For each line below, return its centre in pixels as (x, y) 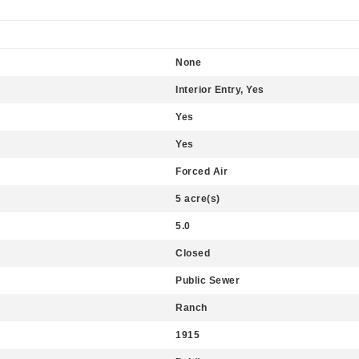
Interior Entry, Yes (220, 90)
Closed (193, 253)
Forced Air (202, 171)
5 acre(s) (198, 199)
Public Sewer (208, 280)
